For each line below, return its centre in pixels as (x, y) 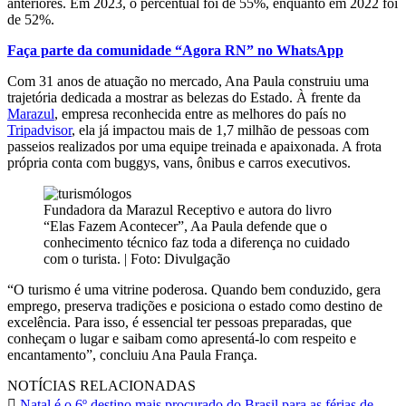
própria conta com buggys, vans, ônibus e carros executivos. (179, 162)
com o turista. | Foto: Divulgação (137, 258)
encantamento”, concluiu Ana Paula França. (132, 354)
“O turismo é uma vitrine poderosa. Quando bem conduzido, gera (194, 289)
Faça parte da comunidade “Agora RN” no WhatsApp (175, 50)
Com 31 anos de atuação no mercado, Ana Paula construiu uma (188, 81)
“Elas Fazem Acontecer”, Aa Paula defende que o (185, 226)
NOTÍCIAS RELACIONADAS (101, 385)
